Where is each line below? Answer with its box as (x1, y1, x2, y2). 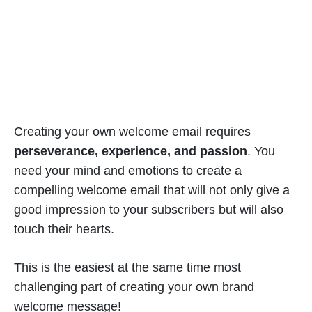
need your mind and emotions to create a (14, 164, 242, 178)
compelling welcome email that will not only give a (14, 183, 290, 198)
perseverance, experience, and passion (14, 144, 247, 159)
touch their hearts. (14, 222, 114, 237)
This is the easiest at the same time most (14, 260, 241, 275)
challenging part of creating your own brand (14, 280, 254, 295)
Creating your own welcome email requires (14, 125, 251, 139)
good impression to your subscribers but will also (14, 203, 283, 217)
